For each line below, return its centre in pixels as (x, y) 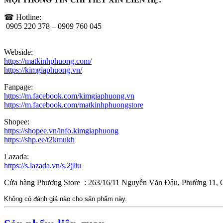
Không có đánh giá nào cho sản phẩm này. (65, 199)
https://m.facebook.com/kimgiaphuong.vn (69, 96)
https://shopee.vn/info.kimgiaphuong (61, 130)
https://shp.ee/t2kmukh (39, 139)
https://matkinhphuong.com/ (48, 61)
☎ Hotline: (23, 17)
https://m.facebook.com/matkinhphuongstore (74, 105)
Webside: (18, 52)
